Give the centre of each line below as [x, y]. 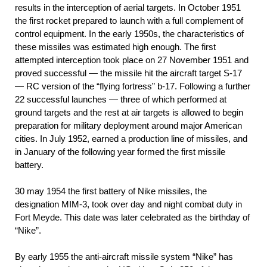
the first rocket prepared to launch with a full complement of [129, 20]
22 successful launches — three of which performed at [121, 99]
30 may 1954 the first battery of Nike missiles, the [111, 191]
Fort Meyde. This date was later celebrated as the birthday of [132, 217]
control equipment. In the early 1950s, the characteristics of [129, 33]
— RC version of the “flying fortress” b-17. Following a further [133, 86]
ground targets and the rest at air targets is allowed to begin [129, 112]
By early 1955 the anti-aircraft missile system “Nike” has [124, 256]
